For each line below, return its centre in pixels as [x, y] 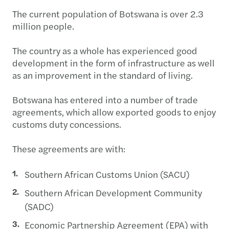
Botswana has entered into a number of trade [105, 99]
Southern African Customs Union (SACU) [107, 174]
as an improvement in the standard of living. [102, 75]
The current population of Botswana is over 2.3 [108, 13]
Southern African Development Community [113, 192]
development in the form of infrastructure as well [113, 62]
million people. [43, 26]
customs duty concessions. [67, 124]
